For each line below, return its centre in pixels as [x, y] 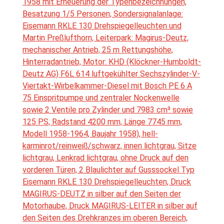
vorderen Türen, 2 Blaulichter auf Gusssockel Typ [108, 170]
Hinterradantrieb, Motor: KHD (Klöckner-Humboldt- [112, 62]
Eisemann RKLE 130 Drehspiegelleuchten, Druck [107, 182]
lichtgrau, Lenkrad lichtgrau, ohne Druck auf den [105, 158]
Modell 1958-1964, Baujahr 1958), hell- [90, 134]
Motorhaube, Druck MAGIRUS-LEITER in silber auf [110, 206]
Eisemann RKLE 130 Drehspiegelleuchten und [102, 26]
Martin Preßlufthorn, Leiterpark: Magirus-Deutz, [105, 38]
